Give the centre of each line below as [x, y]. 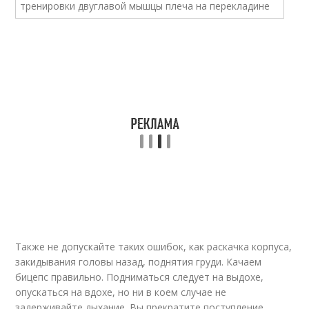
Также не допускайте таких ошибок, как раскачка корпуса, [154, 247]
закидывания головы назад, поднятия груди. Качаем [139, 262]
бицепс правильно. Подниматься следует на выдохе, [140, 277]
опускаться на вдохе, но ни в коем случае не [121, 292]
